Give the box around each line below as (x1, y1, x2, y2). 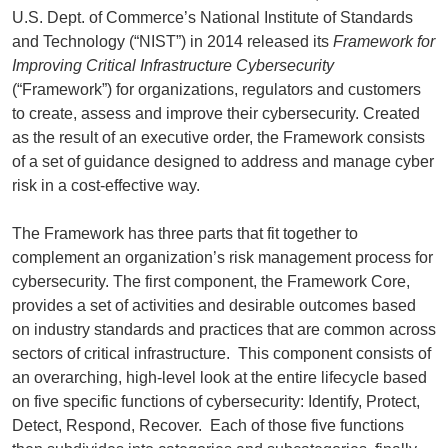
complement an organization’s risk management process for (12, 248, 433, 266)
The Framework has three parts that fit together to (12, 224, 358, 242)
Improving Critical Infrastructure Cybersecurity (12, 56, 334, 74)
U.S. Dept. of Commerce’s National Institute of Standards (12, 8, 413, 26)
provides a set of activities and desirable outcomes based (12, 296, 416, 314)
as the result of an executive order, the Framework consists (12, 128, 425, 146)
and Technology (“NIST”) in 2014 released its (12, 32, 333, 50)
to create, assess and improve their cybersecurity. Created (12, 104, 420, 122)
